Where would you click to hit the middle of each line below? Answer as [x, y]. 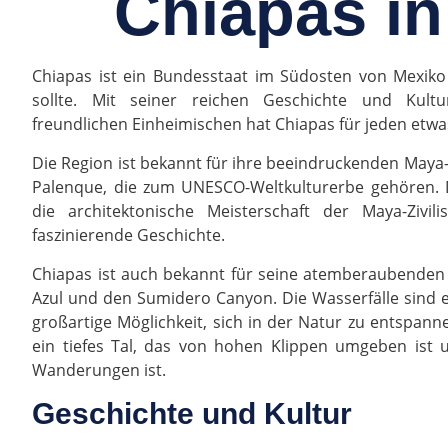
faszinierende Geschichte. [129, 235]
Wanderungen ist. [99, 370]
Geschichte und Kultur [192, 414]
